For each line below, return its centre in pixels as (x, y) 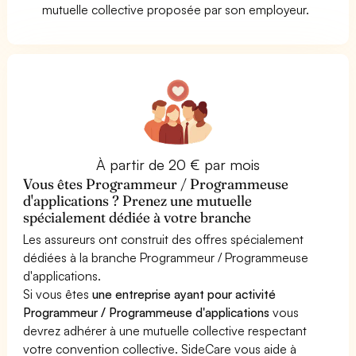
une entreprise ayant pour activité (184, 294)
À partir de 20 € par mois (178, 164)
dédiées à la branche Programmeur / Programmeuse (166, 257)
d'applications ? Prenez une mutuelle (138, 200)
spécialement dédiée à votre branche (137, 217)
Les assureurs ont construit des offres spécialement (164, 239)
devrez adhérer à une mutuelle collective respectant (165, 330)
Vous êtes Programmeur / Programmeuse (156, 184)
